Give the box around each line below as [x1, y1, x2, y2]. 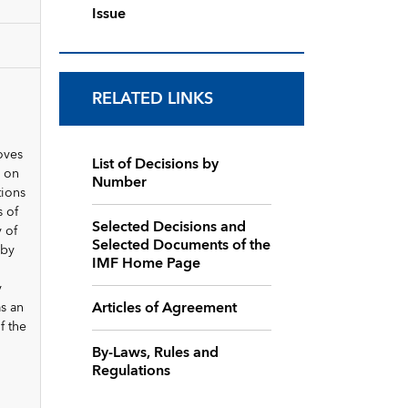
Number [91, 168, 147, 195]
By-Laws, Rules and [91, 339, 219, 365]
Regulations [91, 357, 170, 383]
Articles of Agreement [91, 294, 237, 321]
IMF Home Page [91, 250, 200, 276]
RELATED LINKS [92, 84, 214, 113]
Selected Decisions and [91, 213, 246, 240]
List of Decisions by [91, 150, 219, 177]
